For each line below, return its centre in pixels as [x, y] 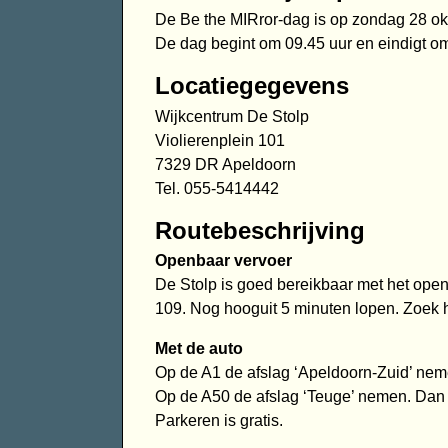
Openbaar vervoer [223, 261]
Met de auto [198, 349]
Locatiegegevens [251, 85]
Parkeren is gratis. [218, 421]
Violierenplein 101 [219, 140]
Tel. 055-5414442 [216, 188]
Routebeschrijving [259, 230]
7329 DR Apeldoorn [225, 164]
